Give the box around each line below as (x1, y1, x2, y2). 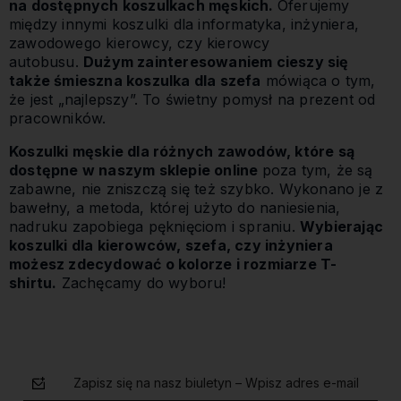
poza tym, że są (261, 161, 373, 180)
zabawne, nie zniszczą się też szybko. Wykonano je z (9, 180, 384, 199)
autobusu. (9, 53, 83, 72)
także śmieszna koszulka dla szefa (9, 72, 261, 90)
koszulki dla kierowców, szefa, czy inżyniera (9, 236, 333, 255)
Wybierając (300, 218, 383, 236)
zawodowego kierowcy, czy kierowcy (9, 34, 270, 53)
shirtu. (9, 274, 57, 293)
